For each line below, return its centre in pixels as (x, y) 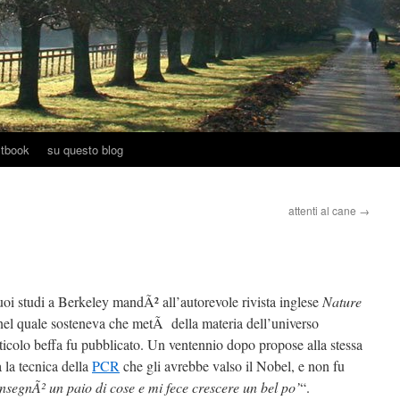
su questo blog (85, 150)
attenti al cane (324, 210)
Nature (342, 301)
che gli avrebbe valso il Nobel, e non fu (232, 366)
